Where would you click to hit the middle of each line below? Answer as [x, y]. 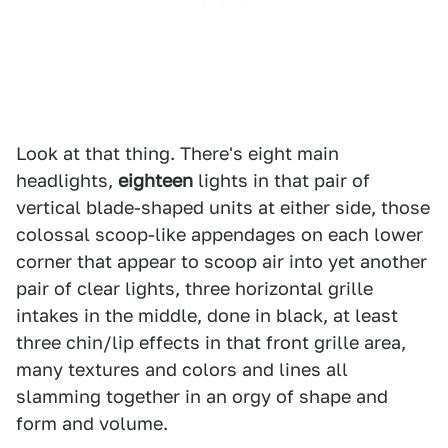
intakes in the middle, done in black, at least [207, 315]
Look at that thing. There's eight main [177, 153]
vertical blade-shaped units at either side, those [223, 207]
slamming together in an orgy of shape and [202, 396]
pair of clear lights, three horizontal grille [194, 288]
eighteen [155, 180]
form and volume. [92, 423]
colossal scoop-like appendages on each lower [219, 234]
